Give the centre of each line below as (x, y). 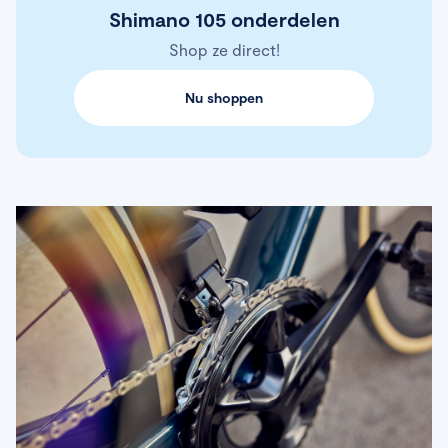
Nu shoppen (224, 97)
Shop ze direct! (224, 49)
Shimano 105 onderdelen (224, 18)
